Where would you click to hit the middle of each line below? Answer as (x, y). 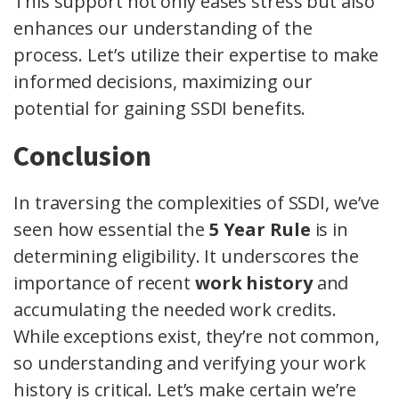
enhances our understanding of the (163, 28)
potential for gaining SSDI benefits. (160, 109)
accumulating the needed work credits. (175, 310)
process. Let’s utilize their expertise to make (196, 55)
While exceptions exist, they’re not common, (196, 337)
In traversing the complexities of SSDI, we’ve (196, 203)
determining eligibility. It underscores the (186, 256)
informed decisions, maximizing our (163, 82)
